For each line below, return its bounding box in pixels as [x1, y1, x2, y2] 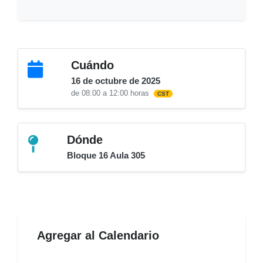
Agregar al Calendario [34, 229, 159, 242]
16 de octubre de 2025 [71, 76, 160, 86]
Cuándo [71, 59, 114, 72]
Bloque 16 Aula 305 [67, 150, 145, 160]
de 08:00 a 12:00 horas [71, 89, 151, 97]
